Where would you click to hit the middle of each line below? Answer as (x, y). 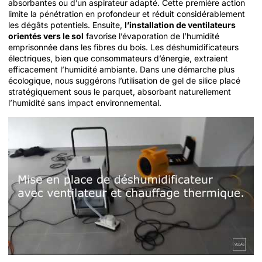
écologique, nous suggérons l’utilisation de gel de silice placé (124, 81)
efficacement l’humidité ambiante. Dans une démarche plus (121, 70)
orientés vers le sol (46, 36)
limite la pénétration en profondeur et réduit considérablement (127, 14)
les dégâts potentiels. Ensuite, (66, 25)
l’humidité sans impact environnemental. (85, 103)
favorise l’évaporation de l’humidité (151, 36)
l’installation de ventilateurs (180, 25)
